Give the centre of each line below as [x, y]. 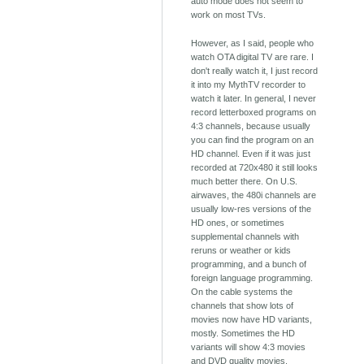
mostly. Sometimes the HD [243, 334]
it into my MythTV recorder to [249, 85]
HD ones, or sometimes [238, 223]
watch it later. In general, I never [254, 99]
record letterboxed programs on [254, 113]
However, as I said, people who [253, 43]
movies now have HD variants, [252, 320]
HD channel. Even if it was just [251, 154]
